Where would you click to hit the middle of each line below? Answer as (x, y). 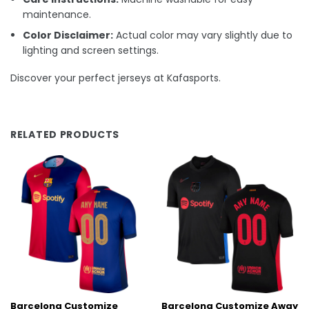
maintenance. (57, 14)
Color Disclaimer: (68, 36)
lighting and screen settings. (91, 51)
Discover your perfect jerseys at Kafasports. (116, 78)
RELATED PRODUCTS (65, 135)
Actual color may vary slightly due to (203, 36)
